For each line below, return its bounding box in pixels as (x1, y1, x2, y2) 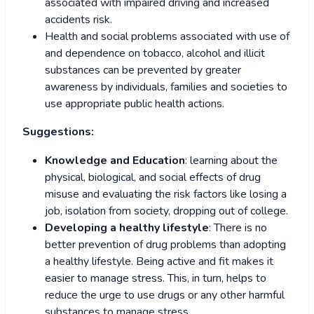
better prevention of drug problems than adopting (45, 237, 286, 253)
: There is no (209, 220, 267, 236)
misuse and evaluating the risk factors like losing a (45, 186, 287, 203)
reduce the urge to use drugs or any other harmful (45, 287, 285, 303)
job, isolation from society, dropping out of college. (45, 203, 288, 219)
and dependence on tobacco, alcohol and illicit (45, 46, 265, 62)
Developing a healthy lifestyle (45, 220, 209, 236)
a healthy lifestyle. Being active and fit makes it (45, 254, 273, 270)
